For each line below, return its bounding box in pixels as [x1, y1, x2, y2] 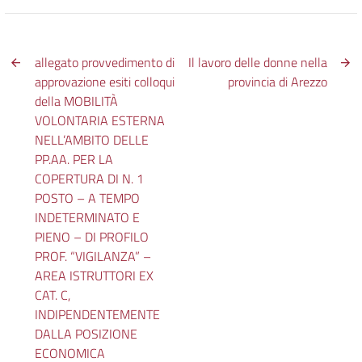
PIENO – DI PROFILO [35, 226, 149, 246]
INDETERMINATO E [35, 207, 141, 227]
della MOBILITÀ [35, 90, 119, 111]
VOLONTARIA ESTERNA [35, 110, 166, 130]
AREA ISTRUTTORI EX [35, 265, 154, 285]
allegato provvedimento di [35, 52, 175, 72]
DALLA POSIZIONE [35, 323, 138, 343]
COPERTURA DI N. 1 [35, 168, 145, 188]
